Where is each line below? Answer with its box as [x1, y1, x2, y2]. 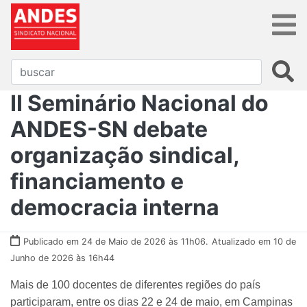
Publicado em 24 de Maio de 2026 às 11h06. [23, 236, 208, 247]
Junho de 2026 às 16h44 [10, 252, 114, 263]
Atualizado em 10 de [212, 236, 296, 247]
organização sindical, [10, 141, 239, 169]
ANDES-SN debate [10, 115, 208, 143]
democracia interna [10, 193, 219, 221]
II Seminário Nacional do [10, 89, 269, 116]
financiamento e [10, 167, 184, 195]
